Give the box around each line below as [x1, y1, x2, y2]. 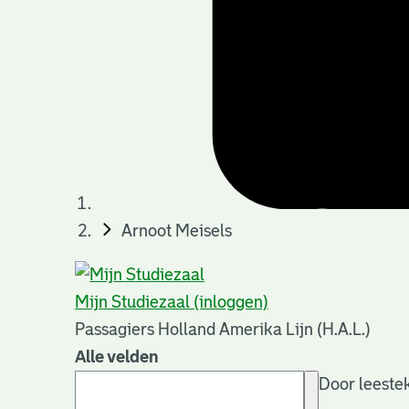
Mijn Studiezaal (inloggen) [75, 293, 268, 312]
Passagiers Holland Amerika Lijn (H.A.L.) [75, 320, 371, 340]
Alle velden [75, 348, 159, 367]
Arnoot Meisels [121, 222, 233, 241]
